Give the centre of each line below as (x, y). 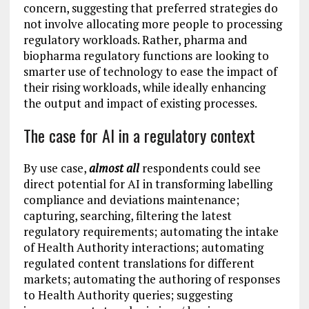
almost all (114, 168)
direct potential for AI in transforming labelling (148, 184)
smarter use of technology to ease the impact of (150, 72)
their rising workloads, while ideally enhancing (144, 88)
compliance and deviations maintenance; (131, 200)
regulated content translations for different (139, 263)
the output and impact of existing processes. (140, 103)
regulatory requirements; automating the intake (151, 232)
